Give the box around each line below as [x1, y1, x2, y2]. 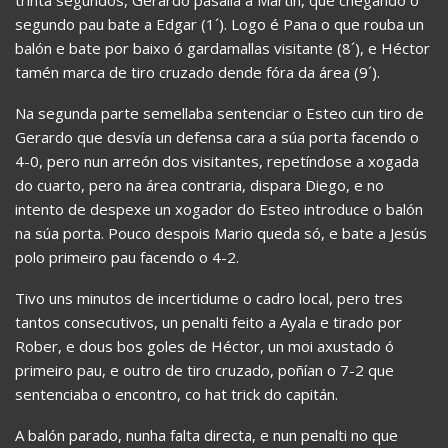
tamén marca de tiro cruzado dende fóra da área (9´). [15, 61, 380, 82]
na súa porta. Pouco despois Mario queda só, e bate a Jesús [15, 222, 427, 243]
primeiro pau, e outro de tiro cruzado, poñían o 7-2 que [15, 359, 394, 380]
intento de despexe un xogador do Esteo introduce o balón [15, 198, 423, 219]
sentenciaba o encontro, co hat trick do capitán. [15, 383, 338, 404]
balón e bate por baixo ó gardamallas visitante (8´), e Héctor [15, 37, 430, 58]
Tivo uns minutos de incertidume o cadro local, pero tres [15, 287, 403, 308]
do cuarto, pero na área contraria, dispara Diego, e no [15, 174, 384, 195]
